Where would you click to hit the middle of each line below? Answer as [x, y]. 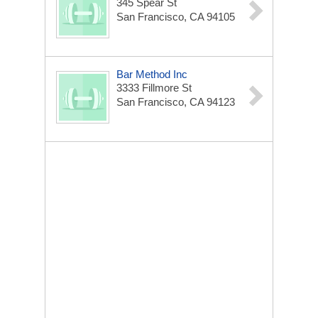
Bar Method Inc [152, 74]
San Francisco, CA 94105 [176, 17]
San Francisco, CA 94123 [176, 102]
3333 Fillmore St [154, 88]
